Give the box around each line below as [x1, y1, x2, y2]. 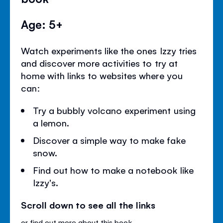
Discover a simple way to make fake [33, 133, 186, 146]
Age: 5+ [21, 16, 63, 31]
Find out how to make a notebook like [33, 163, 194, 176]
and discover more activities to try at [21, 56, 178, 69]
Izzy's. [33, 176, 59, 188]
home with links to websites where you [21, 69, 183, 81]
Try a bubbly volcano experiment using [33, 104, 196, 116]
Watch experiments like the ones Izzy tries [21, 44, 197, 56]
